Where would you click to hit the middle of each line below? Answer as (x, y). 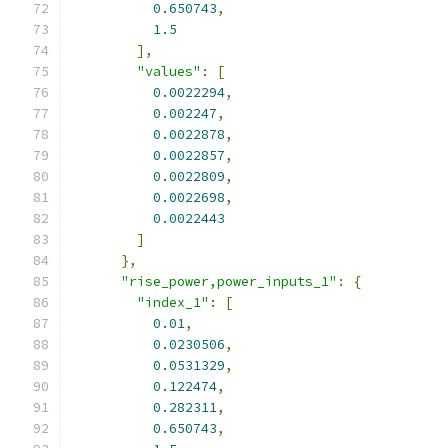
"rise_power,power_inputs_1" (229, 281)
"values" (169, 71)
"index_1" (173, 302)
